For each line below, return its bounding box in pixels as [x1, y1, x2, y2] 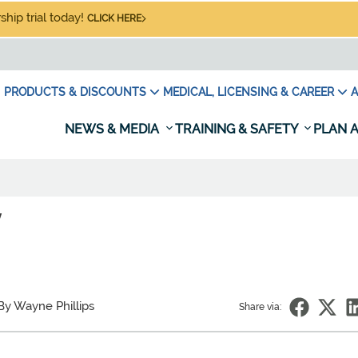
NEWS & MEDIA [65, 121, 162, 137]
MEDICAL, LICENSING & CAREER [163, 86, 334, 98]
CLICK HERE [87, 13, 141, 24]
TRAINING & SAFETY [175, 121, 300, 137]
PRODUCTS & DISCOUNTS [4, 86, 146, 98]
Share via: [239, 301, 281, 312]
